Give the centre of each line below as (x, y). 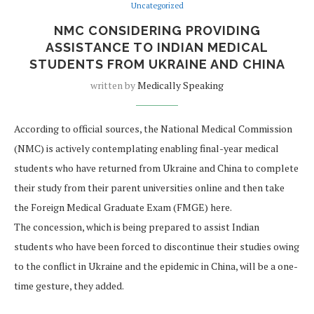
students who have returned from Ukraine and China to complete (156, 168)
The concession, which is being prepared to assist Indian (137, 227)
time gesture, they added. (69, 286)
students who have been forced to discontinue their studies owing (157, 247)
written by (114, 86)
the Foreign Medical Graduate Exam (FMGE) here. (123, 207)
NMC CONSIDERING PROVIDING (157, 31)
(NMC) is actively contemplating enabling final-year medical (146, 149)
